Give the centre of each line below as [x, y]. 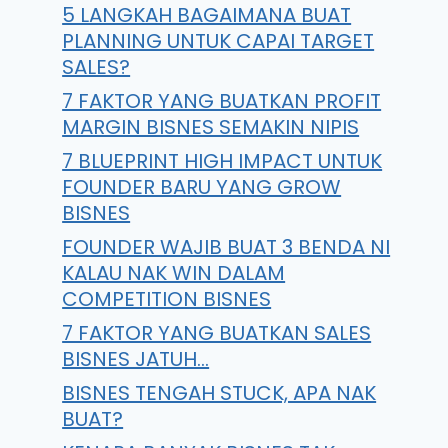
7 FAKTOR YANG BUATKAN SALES [217, 333]
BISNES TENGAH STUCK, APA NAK [219, 393]
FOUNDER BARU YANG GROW [202, 187]
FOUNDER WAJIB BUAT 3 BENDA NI [226, 247]
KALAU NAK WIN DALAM [174, 273]
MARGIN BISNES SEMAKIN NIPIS [211, 127]
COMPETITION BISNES [167, 299]
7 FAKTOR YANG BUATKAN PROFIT [222, 101]
